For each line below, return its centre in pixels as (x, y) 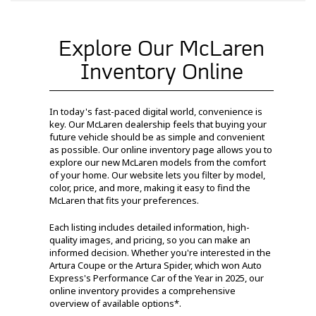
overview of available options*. (115, 303)
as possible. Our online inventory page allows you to (161, 149)
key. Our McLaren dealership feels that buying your (158, 124)
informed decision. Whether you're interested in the (160, 252)
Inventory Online (162, 71)
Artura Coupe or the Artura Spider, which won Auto (156, 265)
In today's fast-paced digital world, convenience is (156, 111)
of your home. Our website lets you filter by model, (157, 175)
